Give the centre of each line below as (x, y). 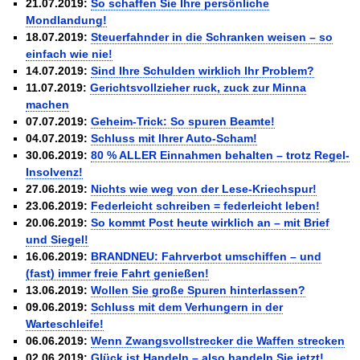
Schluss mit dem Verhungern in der (187, 307)
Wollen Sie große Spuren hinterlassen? (198, 290)
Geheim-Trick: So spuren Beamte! (183, 121)
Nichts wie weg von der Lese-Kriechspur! (204, 188)
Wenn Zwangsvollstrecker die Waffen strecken (218, 340)
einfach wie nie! (70, 53)
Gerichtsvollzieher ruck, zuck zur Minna (198, 87)
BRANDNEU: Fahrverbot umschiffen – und (207, 256)
